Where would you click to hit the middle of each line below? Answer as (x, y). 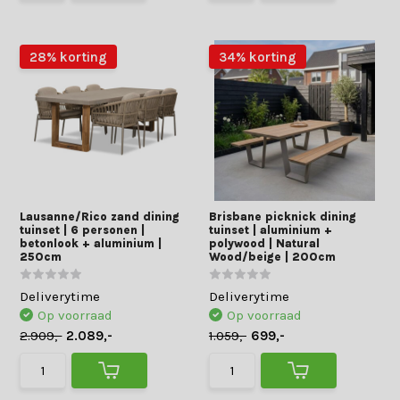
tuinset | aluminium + (271, 230)
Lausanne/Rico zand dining (100, 217)
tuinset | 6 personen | (83, 230)
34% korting (258, 57)
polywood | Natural (264, 243)
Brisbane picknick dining (283, 217)
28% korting (69, 57)
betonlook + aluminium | (91, 243)
